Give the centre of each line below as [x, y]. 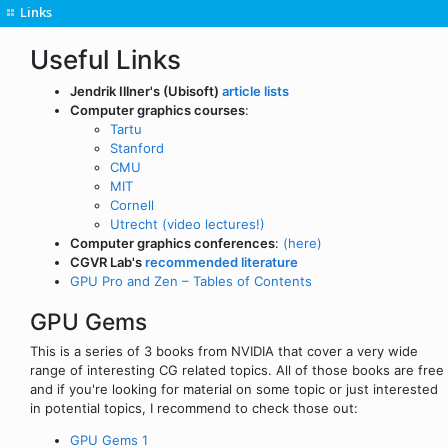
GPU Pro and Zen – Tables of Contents [191, 280]
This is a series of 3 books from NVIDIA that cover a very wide [224, 350]
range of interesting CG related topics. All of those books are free [237, 369]
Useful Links [105, 60]
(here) [302, 242]
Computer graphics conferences [172, 242]
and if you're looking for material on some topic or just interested [234, 388]
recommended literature [221, 261]
